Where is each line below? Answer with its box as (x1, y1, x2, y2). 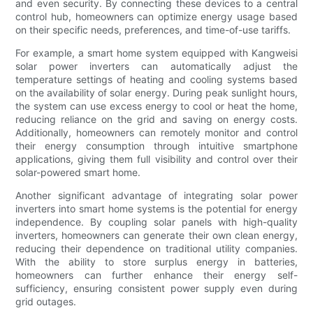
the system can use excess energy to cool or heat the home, (15, 100, 298, 112)
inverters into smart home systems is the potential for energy (15, 203, 298, 215)
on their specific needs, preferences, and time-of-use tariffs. (15, 24, 291, 36)
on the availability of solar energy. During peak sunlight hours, (15, 87, 298, 99)
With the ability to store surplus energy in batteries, (15, 256, 298, 268)
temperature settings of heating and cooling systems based (15, 73, 298, 86)
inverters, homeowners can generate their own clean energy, (15, 229, 298, 242)
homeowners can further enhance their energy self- (15, 269, 298, 282)
